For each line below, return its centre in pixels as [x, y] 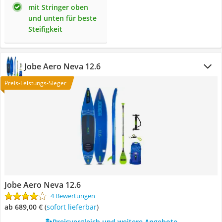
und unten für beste [62, 18]
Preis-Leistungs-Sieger [35, 83]
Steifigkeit [45, 29]
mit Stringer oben [58, 7]
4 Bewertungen [73, 196]
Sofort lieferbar [73, 207]
